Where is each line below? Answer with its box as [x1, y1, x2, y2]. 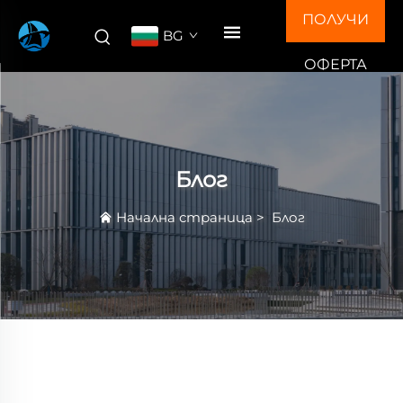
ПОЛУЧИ [302, 11, 369, 28]
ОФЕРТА [304, 56, 367, 73]
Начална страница [115, 209, 253, 226]
